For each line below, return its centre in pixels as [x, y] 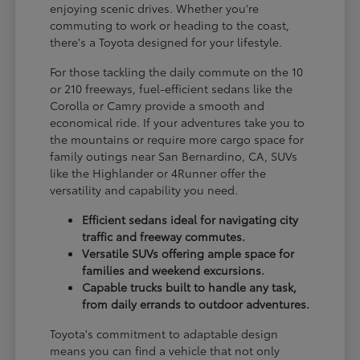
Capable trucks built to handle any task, [190, 286]
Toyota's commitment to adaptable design [164, 333]
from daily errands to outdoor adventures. [196, 303]
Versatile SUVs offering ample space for [188, 253]
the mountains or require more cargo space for [177, 139]
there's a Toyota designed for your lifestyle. [166, 41]
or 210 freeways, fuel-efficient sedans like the [172, 88]
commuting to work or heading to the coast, [170, 25]
